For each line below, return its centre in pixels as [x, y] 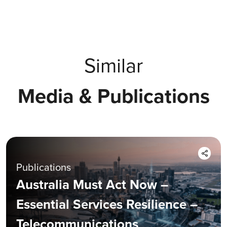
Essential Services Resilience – [107, 204]
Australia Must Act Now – [92, 184]
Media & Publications [113, 96]
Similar [113, 65]
